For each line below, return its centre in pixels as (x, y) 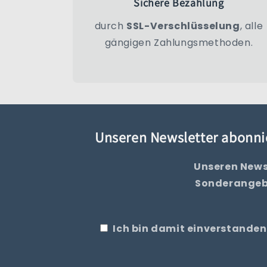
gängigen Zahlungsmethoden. (179, 43)
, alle (252, 26)
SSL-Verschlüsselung (183, 26)
